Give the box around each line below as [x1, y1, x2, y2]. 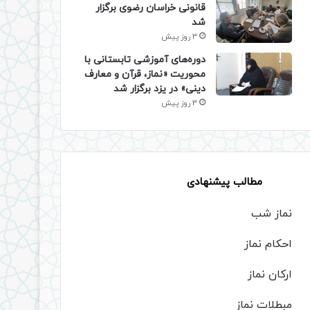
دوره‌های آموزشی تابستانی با [84, 53, 206, 67]
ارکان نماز [248, 267, 292, 283]
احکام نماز [244, 237, 292, 253]
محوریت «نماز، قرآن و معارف [84, 68, 206, 82]
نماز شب [251, 206, 292, 222]
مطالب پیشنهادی [187, 175, 262, 190]
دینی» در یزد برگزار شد [113, 82, 206, 96]
